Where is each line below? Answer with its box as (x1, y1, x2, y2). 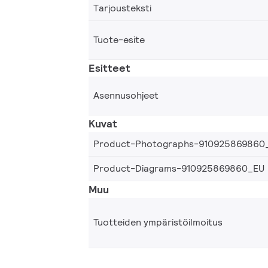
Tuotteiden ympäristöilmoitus (93, 216, 223, 229)
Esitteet (89, 60, 130, 75)
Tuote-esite (93, 33, 145, 46)
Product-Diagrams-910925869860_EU (93, 162, 264, 175)
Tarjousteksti (93, 1, 151, 14)
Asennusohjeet (93, 89, 159, 102)
